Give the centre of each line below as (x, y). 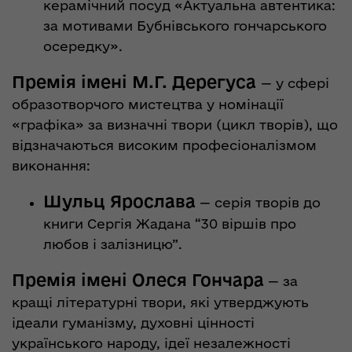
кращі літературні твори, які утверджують (160, 302)
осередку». (83, 46)
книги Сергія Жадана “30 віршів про (170, 223)
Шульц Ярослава (119, 201)
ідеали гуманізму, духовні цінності (133, 322)
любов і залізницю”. (113, 244)
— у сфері (295, 82)
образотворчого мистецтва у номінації (148, 104)
